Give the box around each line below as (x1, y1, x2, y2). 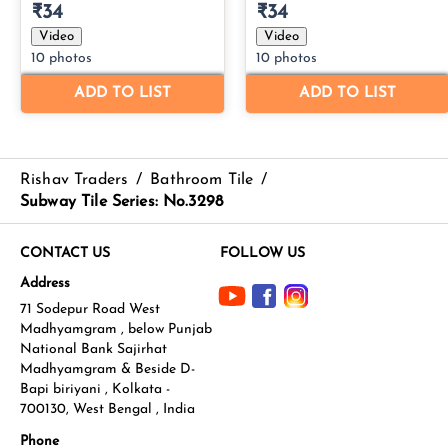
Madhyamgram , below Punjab (20, 321, 212, 337)
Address (20, 275, 70, 291)
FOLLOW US (220, 245, 305, 261)
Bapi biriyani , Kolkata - (20, 381, 170, 397)
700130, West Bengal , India (20, 401, 195, 417)
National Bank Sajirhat (20, 341, 167, 357)
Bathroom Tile (150, 171, 254, 188)
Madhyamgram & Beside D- (20, 361, 195, 377)
